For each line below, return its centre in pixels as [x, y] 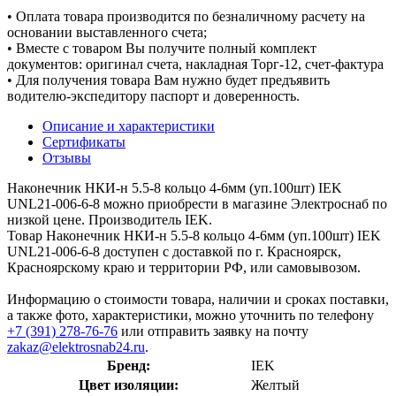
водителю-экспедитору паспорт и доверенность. [153, 95]
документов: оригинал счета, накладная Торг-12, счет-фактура [195, 64]
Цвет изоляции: [129, 385]
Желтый [275, 385]
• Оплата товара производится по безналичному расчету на [186, 16]
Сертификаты [84, 141]
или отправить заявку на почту [213, 331]
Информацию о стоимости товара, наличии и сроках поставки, [198, 299]
